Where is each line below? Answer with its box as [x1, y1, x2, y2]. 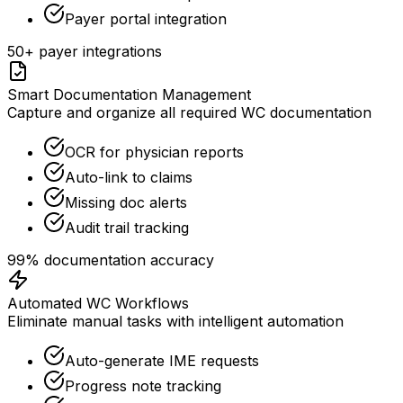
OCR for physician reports [65, 143, 244, 162]
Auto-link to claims [65, 168, 193, 187]
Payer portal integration [65, 10, 227, 29]
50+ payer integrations [7, 42, 162, 61]
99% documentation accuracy [7, 251, 214, 270]
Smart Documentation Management [7, 85, 251, 104]
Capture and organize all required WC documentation [7, 103, 372, 122]
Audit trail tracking [65, 219, 189, 237]
